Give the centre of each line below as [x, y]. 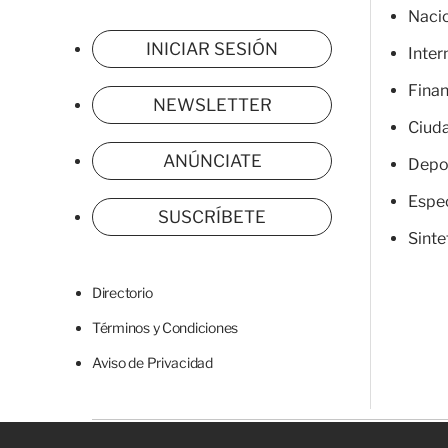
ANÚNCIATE [212, 161]
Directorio [122, 292]
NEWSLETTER [212, 105]
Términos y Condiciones [165, 327]
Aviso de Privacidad [152, 362]
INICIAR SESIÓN [212, 49]
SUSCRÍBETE [212, 217]
